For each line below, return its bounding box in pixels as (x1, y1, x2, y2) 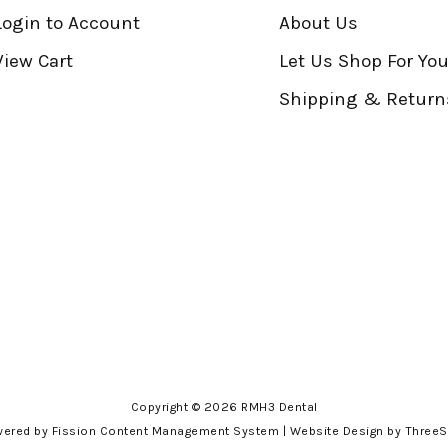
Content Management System (99, 423, 280, 438)
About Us (278, 11, 358, 34)
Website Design (289, 423, 384, 438)
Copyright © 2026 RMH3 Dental (130, 399, 318, 414)
